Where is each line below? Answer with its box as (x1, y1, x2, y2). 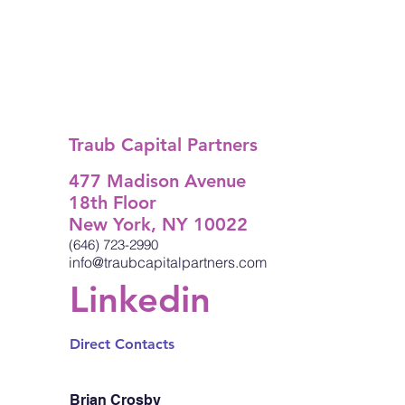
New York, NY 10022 (69, 213, 249, 236)
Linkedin (70, 277, 212, 321)
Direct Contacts (69, 335, 174, 353)
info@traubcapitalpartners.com (69, 253, 268, 272)
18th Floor (69, 192, 157, 214)
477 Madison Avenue (69, 170, 247, 193)
